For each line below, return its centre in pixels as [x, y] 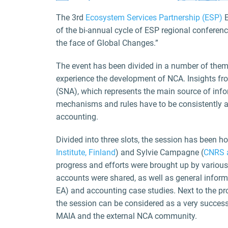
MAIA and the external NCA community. [126, 216]
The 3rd [71, 18]
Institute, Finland [86, 152]
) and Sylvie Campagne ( [160, 152]
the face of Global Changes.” [107, 43]
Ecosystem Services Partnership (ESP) [154, 18]
